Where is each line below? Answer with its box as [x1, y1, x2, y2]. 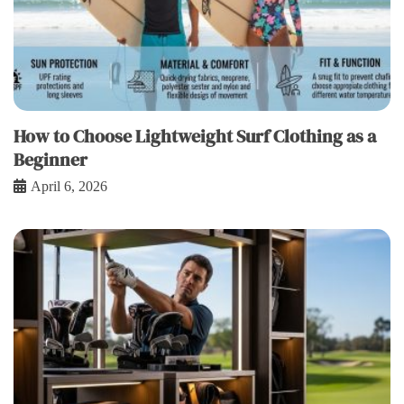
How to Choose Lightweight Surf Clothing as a [14, 124, 376, 150]
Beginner [14, 147, 87, 173]
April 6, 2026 [31, 179, 107, 195]
